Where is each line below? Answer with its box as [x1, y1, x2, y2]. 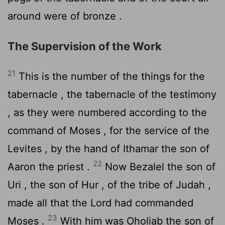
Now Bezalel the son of [102, 160, 215, 173]
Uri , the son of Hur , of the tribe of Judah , [8, 178, 211, 191]
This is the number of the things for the [16, 70, 205, 82]
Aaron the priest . [8, 160, 93, 173]
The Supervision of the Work [8, 39, 162, 53]
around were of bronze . [8, 10, 122, 22]
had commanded [111, 196, 193, 209]
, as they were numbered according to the [8, 106, 207, 119]
